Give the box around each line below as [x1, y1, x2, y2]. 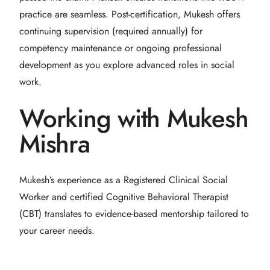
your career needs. [19, 223, 95, 237]
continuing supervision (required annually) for [19, 24, 202, 38]
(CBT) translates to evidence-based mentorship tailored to [19, 206, 249, 221]
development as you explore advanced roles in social [19, 57, 234, 72]
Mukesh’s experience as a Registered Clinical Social [19, 172, 228, 187]
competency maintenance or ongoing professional [19, 40, 222, 55]
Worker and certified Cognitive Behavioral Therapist [19, 189, 228, 204]
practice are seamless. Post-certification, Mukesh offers [19, 7, 240, 21]
